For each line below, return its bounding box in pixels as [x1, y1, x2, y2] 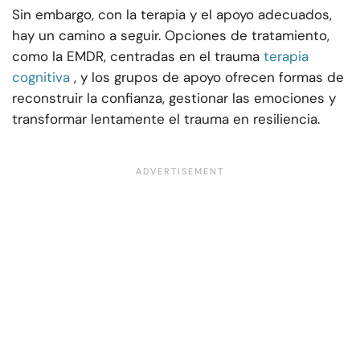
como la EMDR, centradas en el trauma [12, 47, 260, 66]
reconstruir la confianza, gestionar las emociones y [12, 89, 336, 108]
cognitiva [12, 68, 70, 87]
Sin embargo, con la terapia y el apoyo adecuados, [12, 6, 332, 24]
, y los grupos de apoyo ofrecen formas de [74, 68, 344, 87]
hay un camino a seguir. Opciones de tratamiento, [12, 27, 329, 45]
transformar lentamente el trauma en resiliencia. [12, 110, 320, 129]
